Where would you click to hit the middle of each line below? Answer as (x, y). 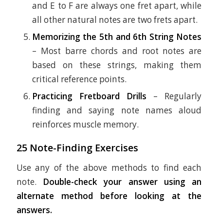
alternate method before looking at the (109, 196)
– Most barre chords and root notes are (117, 51)
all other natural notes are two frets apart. (115, 20)
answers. (34, 210)
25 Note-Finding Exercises (77, 148)
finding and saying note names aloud (117, 110)
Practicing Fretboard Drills (89, 96)
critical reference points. (79, 79)
